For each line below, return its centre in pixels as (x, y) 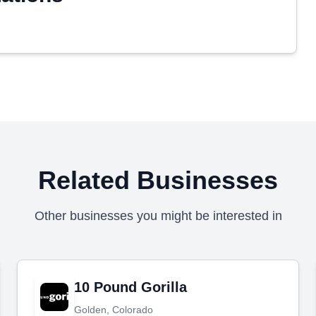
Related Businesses (158, 180)
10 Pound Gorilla (130, 287)
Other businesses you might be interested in (158, 216)
